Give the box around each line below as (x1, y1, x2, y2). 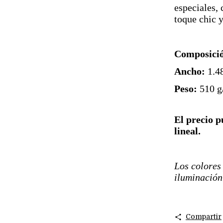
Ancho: (174, 66, 205, 77)
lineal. (174, 125, 201, 137)
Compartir (185, 213, 222, 221)
